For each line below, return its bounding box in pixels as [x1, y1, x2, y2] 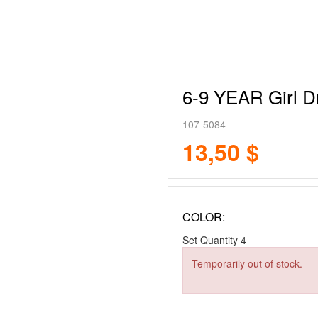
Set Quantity [182, 233, 238, 248]
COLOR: [182, 209, 225, 226]
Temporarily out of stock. [192, 256, 302, 271]
